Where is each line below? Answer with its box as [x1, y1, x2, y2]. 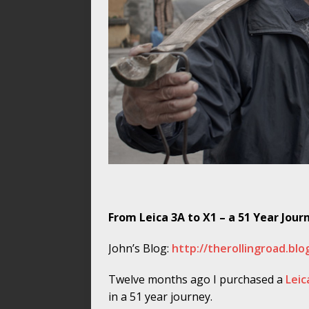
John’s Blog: [108, 241, 172, 257]
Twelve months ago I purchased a [108, 272, 286, 288]
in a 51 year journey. [108, 289, 212, 305]
